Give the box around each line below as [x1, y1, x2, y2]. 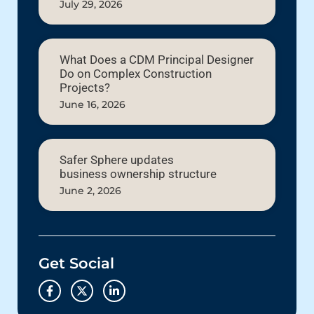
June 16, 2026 [60, 97, 125, 111]
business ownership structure [60, 166, 217, 181]
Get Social [39, 254, 114, 272]
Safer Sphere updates [60, 152, 174, 167]
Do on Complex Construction [60, 66, 212, 81]
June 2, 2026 [60, 184, 121, 197]
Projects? [60, 80, 110, 95]
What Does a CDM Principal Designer [60, 52, 254, 67]
